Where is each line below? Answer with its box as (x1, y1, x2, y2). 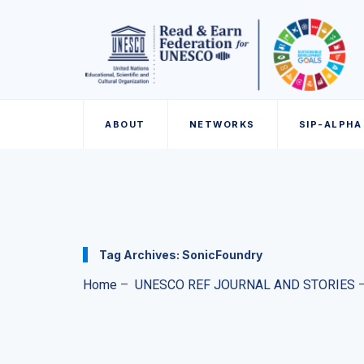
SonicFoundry (182, 248, 262, 262)
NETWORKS (188, 119, 255, 130)
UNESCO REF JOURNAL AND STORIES (135, 277, 355, 292)
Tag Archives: (99, 248, 182, 262)
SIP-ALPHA (298, 119, 362, 130)
